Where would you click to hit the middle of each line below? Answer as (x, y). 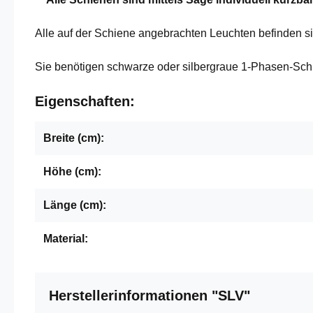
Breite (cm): (74, 138)
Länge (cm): (75, 205)
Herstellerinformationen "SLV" (150, 295)
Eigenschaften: (85, 101)
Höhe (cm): (72, 171)
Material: (66, 238)
